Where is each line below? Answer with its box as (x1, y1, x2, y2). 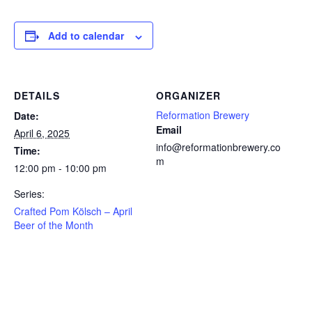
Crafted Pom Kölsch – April (14, 204, 132, 219)
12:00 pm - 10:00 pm (14, 161, 107, 175)
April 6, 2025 (14, 126, 70, 141)
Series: (14, 187, 45, 201)
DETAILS (14, 88, 60, 103)
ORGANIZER (156, 88, 221, 103)
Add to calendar (48, 29, 124, 43)
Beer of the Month (14, 218, 93, 233)
